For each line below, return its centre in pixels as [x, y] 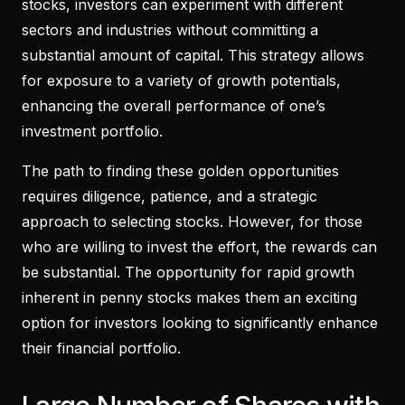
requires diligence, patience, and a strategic [170, 196]
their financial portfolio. [101, 348]
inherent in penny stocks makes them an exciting [189, 297]
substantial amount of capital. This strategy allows [193, 55]
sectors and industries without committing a [170, 29]
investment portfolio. [92, 131]
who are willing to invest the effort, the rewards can [199, 246]
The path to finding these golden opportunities [180, 170]
